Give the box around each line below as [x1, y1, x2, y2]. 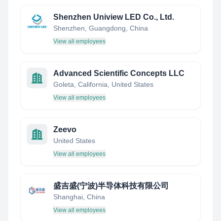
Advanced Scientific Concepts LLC [53, 69, 184, 77]
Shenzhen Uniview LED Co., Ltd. [53, 13, 174, 21]
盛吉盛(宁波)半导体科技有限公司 [53, 182, 169, 190]
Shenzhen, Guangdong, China [53, 24, 148, 32]
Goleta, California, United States [53, 80, 153, 88]
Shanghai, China [53, 193, 105, 201]
